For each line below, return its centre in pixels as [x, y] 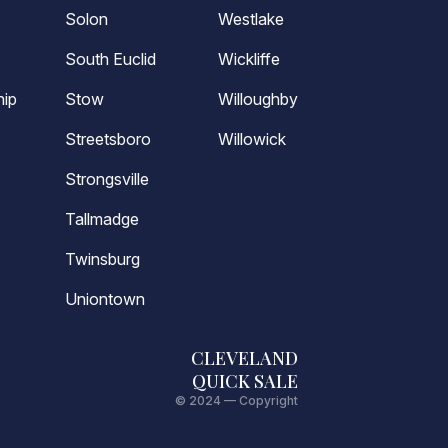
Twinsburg [102, 259]
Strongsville [106, 179]
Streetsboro [107, 139]
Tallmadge [101, 219]
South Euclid [110, 59]
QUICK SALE [244, 381]
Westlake [250, 19]
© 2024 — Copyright [236, 400]
